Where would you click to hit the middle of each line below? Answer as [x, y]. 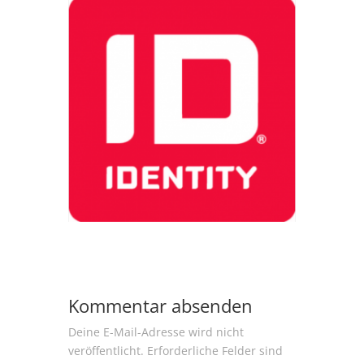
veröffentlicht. [106, 351]
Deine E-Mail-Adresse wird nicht [156, 332]
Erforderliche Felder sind [215, 351]
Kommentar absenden [160, 306]
